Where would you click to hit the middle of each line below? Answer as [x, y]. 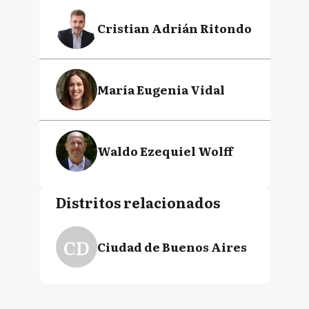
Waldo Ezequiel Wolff [165, 151]
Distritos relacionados [138, 202]
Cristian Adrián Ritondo [174, 28]
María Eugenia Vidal [161, 90]
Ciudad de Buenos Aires [172, 247]
